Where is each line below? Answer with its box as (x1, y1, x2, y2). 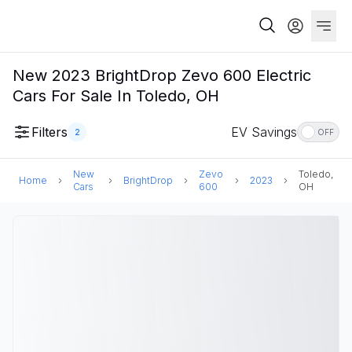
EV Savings (231, 124, 297, 140)
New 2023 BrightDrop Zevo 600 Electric (13, 66, 311, 85)
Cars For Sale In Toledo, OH (13, 86, 219, 105)
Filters (31, 124, 68, 140)
